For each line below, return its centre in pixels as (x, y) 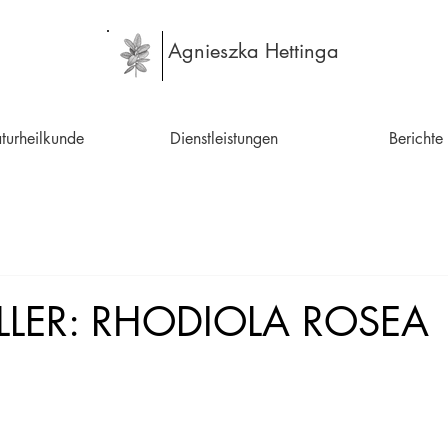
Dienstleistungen (224, 138)
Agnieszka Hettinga (253, 51)
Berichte (416, 138)
